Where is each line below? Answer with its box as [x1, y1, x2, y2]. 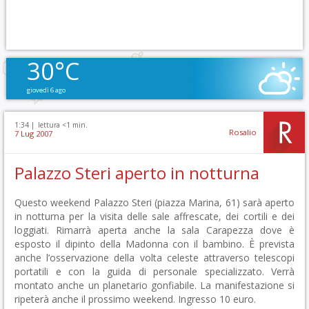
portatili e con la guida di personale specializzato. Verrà [14, 265, 295, 278]
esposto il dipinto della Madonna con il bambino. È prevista [14, 237, 295, 250]
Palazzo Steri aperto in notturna [14, 162, 259, 184]
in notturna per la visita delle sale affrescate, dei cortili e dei [14, 210, 295, 223]
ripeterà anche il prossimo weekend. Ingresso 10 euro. [14, 292, 256, 306]
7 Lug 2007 [14, 128, 52, 139]
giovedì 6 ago [26, 86, 66, 94]
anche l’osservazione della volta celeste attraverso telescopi [14, 251, 295, 264]
